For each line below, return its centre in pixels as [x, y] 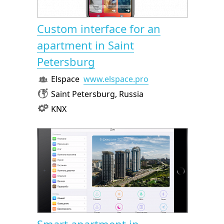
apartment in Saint [85, 45]
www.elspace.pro [116, 79]
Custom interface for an [99, 28]
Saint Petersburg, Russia [97, 94]
